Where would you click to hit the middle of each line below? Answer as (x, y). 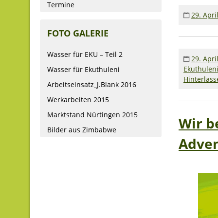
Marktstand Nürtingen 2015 (92, 114)
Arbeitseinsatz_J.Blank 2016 (92, 84)
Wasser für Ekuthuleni (83, 69)
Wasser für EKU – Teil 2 (85, 54)
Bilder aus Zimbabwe (82, 129)
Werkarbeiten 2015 (78, 99)
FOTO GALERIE (78, 33)
